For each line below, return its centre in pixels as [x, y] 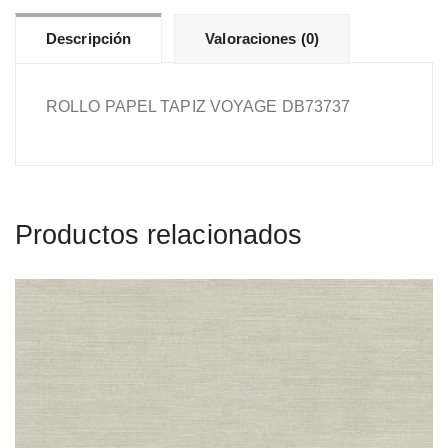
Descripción [89, 38]
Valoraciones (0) [262, 38]
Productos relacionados [159, 235]
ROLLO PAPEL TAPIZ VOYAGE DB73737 [198, 106]
